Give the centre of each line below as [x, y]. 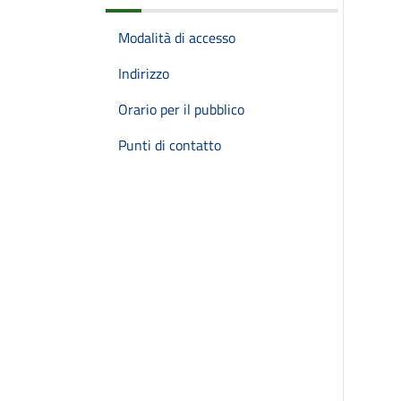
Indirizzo [144, 73]
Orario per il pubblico [181, 109]
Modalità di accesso [177, 38]
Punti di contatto [170, 145]
